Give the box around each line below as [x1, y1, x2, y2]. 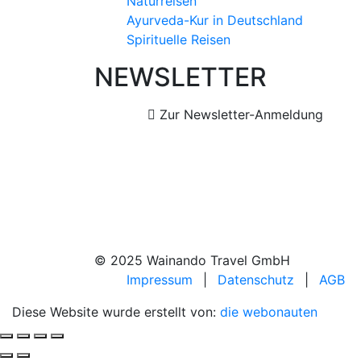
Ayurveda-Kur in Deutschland [127, 12, 303, 28]
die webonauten [220, 304, 317, 320]
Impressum [127, 272, 193, 288]
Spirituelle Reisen [127, 31, 230, 48]
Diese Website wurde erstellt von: [12, 304, 220, 320]
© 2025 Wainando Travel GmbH [94, 252, 290, 268]
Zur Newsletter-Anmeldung [156, 106, 323, 122]
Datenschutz [218, 272, 294, 288]
